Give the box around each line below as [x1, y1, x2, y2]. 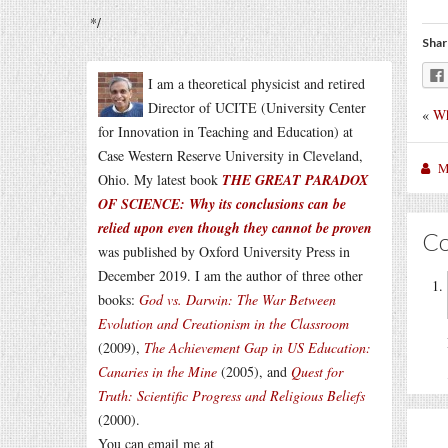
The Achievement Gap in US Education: [144, 338, 371, 357]
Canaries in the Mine [98, 362, 217, 381]
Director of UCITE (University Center [148, 98, 366, 117]
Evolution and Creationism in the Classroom [98, 314, 349, 333]
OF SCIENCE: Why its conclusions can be [98, 194, 346, 214]
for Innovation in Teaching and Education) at [98, 122, 353, 141]
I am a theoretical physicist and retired [148, 74, 365, 93]
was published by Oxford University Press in [98, 242, 350, 261]
